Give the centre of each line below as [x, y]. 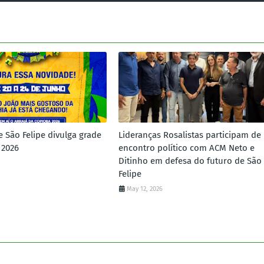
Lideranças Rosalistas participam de [189, 135]
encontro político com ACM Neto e [186, 148]
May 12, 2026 [144, 189]
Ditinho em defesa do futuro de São [190, 161]
